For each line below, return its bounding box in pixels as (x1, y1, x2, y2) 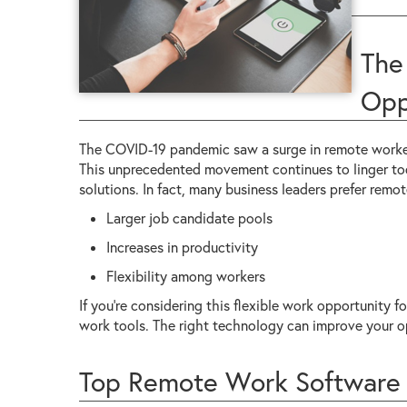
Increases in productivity (106, 237, 258, 256)
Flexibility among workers (106, 266, 265, 285)
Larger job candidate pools (106, 208, 273, 227)
